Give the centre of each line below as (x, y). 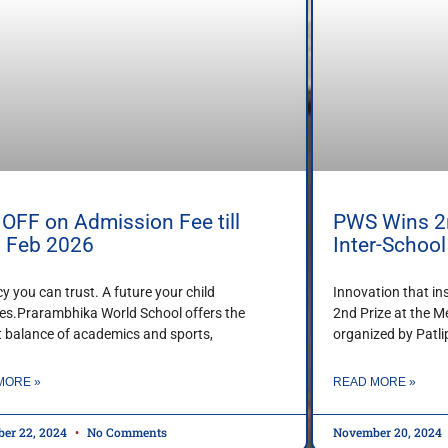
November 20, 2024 (388, 432)
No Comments (126, 432)
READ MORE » (374, 382)
